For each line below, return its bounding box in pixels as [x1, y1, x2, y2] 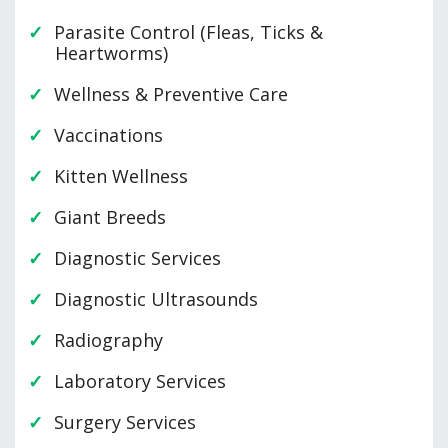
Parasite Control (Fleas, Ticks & [54, 20, 323, 45]
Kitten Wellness [54, 164, 188, 189]
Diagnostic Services [54, 246, 221, 271]
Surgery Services [54, 410, 196, 435]
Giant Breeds [54, 205, 166, 230]
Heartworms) [55, 41, 168, 66]
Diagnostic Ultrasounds [54, 287, 258, 312]
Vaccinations [54, 123, 163, 148]
